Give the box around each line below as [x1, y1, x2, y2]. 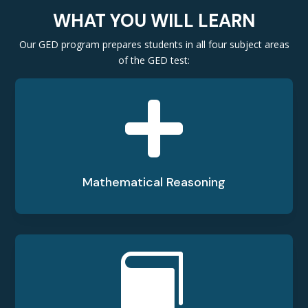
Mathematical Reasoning [82, 174, 225, 190]
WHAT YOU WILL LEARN [53, 9, 255, 32]
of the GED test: [118, 54, 190, 67]
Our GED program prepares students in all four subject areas [19, 38, 289, 51]
